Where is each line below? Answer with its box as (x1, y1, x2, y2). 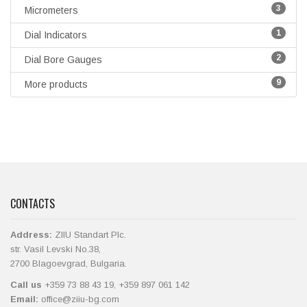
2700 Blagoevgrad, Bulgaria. (10, 258, 127, 269)
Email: (10, 294, 38, 305)
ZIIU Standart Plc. (52, 230, 126, 241)
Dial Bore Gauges (25, 54, 102, 66)
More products (25, 79, 88, 90)
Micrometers (25, 5, 78, 16)
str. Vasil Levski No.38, (10, 244, 101, 255)
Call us (10, 280, 42, 291)
